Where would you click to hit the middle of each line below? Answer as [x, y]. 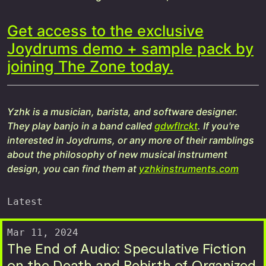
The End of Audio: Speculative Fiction [127, 248]
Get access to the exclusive [105, 31]
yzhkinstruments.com [189, 169]
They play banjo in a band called [81, 126]
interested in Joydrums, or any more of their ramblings [131, 140]
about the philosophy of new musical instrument [117, 155]
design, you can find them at [73, 169]
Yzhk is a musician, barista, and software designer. [123, 112]
